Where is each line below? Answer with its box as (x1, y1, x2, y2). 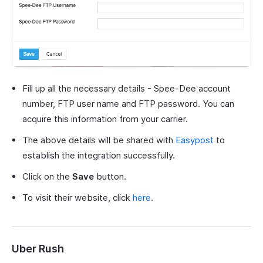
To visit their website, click (22, 191, 133, 203)
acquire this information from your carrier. (22, 113, 188, 124)
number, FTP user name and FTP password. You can (22, 97, 234, 109)
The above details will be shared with (22, 134, 176, 146)
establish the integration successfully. (22, 149, 175, 161)
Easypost (176, 134, 214, 146)
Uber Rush (12, 242, 64, 255)
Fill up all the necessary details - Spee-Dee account (22, 82, 231, 94)
